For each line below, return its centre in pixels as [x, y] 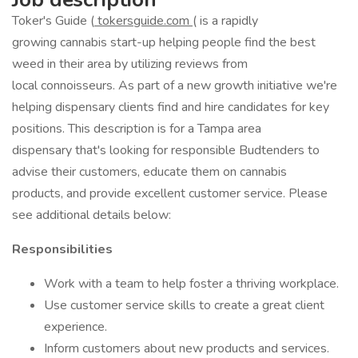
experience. [76, 327]
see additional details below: [91, 215]
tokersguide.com [143, 21]
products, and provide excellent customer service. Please [170, 193]
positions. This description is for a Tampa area [137, 129]
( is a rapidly [225, 21]
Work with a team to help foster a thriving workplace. [191, 284]
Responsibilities [62, 249]
